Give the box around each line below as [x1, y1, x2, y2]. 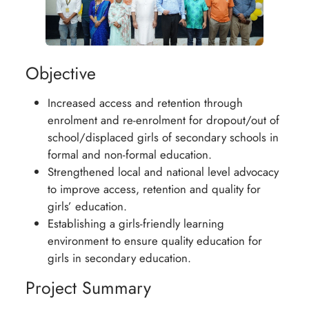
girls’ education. [48, 197, 128, 215]
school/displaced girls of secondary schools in [48, 128, 279, 146]
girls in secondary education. [48, 249, 192, 266]
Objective [26, 60, 97, 86]
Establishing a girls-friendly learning [48, 215, 225, 232]
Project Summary [26, 275, 152, 300]
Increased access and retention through [48, 94, 243, 111]
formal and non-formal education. [48, 146, 212, 163]
